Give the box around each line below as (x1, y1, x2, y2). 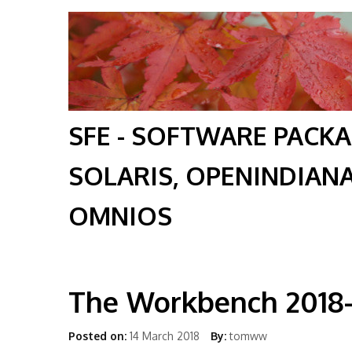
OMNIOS (68, 200, 172, 232)
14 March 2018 (130, 329, 200, 343)
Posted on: (68, 329, 126, 343)
